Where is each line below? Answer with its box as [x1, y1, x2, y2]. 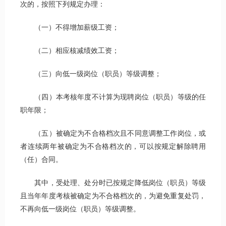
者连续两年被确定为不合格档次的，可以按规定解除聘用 [20, 143, 206, 151]
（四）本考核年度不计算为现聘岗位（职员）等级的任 [20, 93, 206, 101]
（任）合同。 [20, 156, 63, 164]
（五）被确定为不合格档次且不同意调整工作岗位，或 [20, 130, 206, 138]
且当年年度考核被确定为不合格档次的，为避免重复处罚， [20, 192, 206, 200]
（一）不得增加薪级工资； [20, 24, 119, 32]
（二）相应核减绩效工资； [20, 47, 119, 55]
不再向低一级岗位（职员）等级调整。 [20, 205, 140, 213]
